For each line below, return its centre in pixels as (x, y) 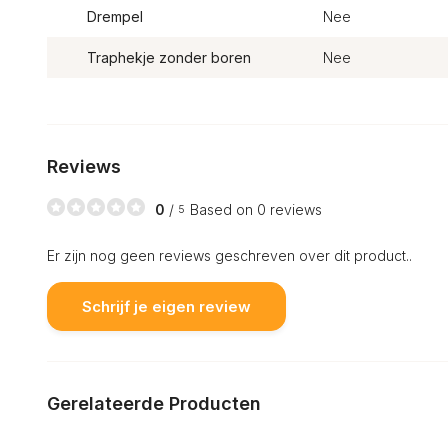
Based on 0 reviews (256, 209)
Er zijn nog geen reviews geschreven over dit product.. (229, 255)
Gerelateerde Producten (154, 403)
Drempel (115, 16)
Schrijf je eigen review (166, 306)
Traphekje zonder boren (169, 57)
